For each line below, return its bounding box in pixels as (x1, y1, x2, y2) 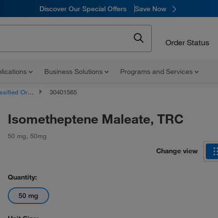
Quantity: (8, 173, 37, 182)
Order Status (165, 37, 209, 47)
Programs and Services (120, 67, 195, 76)
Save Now (134, 4, 166, 13)
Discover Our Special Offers (39, 4, 127, 13)
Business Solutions (44, 67, 105, 76)
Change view (156, 146, 198, 155)
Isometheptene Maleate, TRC (8, 110, 183, 127)
